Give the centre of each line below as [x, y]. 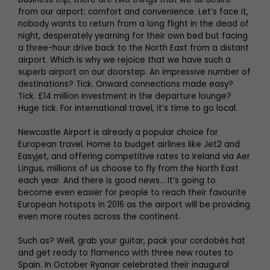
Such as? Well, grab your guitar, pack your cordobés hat [132, 240]
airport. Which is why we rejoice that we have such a [124, 60]
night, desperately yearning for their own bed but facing [133, 36]
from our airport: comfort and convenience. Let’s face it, [133, 11]
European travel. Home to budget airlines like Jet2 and [129, 144]
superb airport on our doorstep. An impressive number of [134, 72]
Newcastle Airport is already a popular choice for [118, 132]
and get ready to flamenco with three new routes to [126, 253]
